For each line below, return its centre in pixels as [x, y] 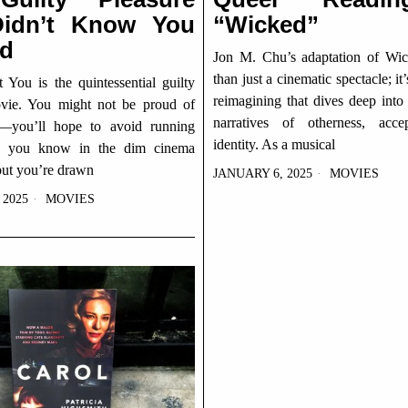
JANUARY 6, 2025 [263, 173]
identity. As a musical [274, 144]
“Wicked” [266, 25]
